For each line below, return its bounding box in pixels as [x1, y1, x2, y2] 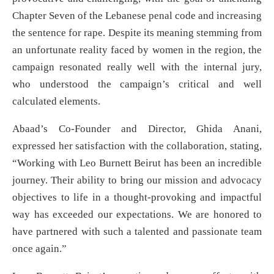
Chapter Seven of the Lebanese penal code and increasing [12, 9, 262, 21]
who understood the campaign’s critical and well [12, 78, 262, 90]
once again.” [12, 242, 67, 254]
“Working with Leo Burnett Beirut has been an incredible [12, 157, 262, 169]
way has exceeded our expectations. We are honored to [12, 208, 262, 220]
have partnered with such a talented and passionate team [12, 225, 262, 237]
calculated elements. [12, 95, 103, 107]
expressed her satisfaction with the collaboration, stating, [12, 139, 262, 152]
